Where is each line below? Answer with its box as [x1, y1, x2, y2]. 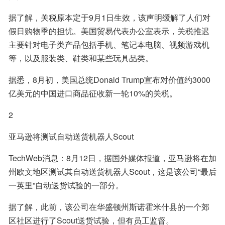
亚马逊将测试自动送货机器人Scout [9, 131, 134, 142]
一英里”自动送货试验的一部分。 [9, 179, 124, 191]
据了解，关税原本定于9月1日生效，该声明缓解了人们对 [9, 12, 210, 23]
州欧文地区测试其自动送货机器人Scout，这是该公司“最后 [9, 166, 216, 177]
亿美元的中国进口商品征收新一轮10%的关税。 [9, 87, 177, 99]
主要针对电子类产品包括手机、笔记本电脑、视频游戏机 [9, 39, 209, 50]
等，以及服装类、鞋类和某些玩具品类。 [9, 52, 153, 64]
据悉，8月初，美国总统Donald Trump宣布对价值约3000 [9, 74, 210, 85]
